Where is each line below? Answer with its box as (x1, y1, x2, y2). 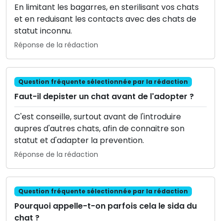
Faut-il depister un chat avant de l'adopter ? (14, 91, 194, 103)
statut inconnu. (14, 25, 72, 37)
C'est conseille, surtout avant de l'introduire (14, 111, 181, 123)
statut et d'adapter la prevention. (14, 135, 144, 147)
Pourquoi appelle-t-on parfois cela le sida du (14, 200, 197, 212)
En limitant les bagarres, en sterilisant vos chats (14, 1, 199, 13)
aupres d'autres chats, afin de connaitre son (14, 123, 184, 135)
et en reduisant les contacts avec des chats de (14, 13, 196, 25)
